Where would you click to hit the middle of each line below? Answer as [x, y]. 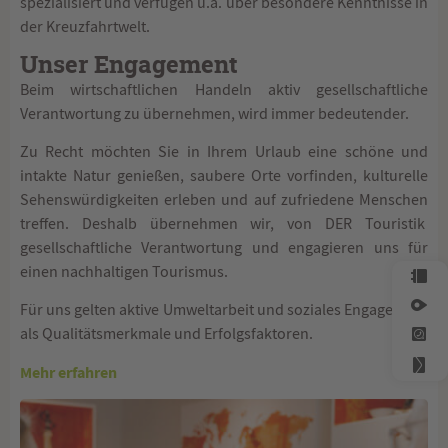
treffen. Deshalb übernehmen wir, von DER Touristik [224, 223]
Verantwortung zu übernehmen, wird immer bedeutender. [214, 113]
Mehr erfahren [68, 372]
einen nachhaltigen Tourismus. [124, 271]
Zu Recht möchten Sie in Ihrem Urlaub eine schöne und [224, 151]
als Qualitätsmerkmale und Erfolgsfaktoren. [166, 334]
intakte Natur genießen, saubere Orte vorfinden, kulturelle [224, 175]
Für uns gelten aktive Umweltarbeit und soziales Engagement [224, 310]
